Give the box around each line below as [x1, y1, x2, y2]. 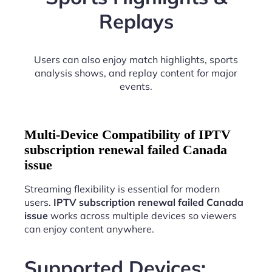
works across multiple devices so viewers [48, 209, 237, 222]
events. [120, 80, 152, 93]
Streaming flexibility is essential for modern [24, 183, 220, 195]
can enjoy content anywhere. [24, 223, 154, 236]
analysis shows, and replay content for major [35, 67, 237, 80]
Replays [98, 8, 174, 33]
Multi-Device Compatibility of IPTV [24, 127, 231, 143]
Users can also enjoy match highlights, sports [34, 53, 238, 66]
